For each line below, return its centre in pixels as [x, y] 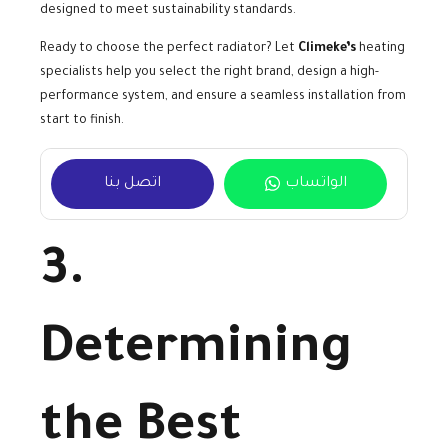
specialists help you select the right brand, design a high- [209, 72]
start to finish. [82, 120]
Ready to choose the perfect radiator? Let [169, 48]
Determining [196, 351]
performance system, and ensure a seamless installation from [223, 96]
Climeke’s [327, 48]
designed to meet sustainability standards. [168, 10]
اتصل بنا [132, 183]
